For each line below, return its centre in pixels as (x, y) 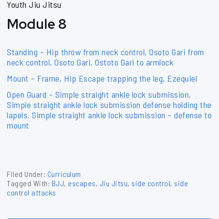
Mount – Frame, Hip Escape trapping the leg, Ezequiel (102, 78)
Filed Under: (27, 174)
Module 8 (37, 24)
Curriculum (64, 174)
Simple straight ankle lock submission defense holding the (109, 104)
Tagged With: (29, 183)
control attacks (32, 192)
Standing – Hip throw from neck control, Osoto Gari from (106, 52)
